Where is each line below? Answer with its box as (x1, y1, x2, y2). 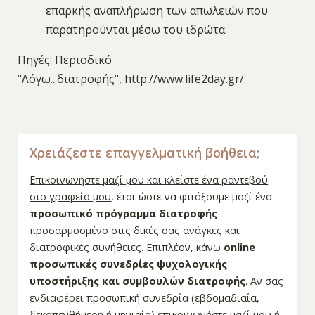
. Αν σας (245, 274, 284, 288)
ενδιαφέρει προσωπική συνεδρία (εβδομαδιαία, (30, 291, 260, 305)
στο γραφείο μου (30, 190, 112, 204)
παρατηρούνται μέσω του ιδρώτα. (45, 22, 227, 38)
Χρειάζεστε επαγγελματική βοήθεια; (30, 144, 260, 162)
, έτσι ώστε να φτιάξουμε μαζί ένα (111, 190, 273, 204)
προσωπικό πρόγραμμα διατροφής (30, 207, 218, 221)
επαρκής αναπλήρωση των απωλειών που (45, 3, 268, 19)
